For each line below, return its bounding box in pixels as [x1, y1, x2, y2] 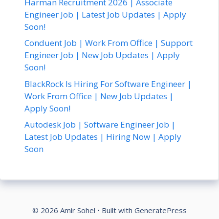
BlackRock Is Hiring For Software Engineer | [24, 78, 192, 89]
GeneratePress [134, 205, 187, 216]
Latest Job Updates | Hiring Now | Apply [24, 131, 181, 143]
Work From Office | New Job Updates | [24, 90, 174, 102]
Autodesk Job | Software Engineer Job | [24, 119, 175, 131]
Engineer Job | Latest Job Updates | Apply [24, 8, 186, 20]
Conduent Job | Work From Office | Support [24, 37, 193, 49]
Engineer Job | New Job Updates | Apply [24, 49, 180, 61]
